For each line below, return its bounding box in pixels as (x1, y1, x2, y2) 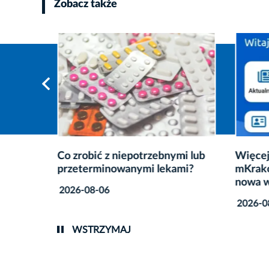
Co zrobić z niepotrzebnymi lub (57, 151, 205, 162)
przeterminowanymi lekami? (57, 164, 193, 175)
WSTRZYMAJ (69, 225, 131, 235)
